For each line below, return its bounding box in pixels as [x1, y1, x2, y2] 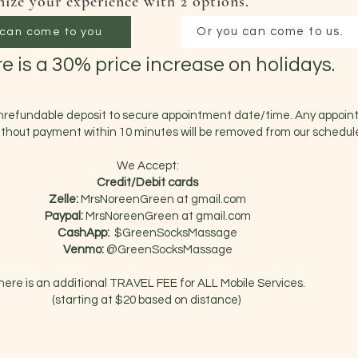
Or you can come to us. [197, 26, 344, 38]
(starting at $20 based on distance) [52, 293, 243, 306]
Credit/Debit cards [97, 176, 198, 189]
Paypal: [44, 209, 86, 222]
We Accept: [116, 159, 179, 172]
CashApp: [58, 226, 112, 239]
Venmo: [62, 243, 104, 256]
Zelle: [49, 193, 81, 205]
